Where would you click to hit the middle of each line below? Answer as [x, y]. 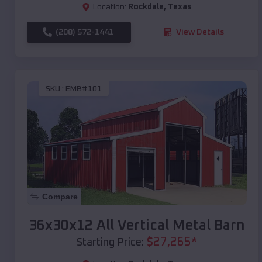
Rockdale [146, 7]
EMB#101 [84, 89]
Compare [60, 196]
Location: [110, 7]
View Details [200, 32]
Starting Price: [110, 242]
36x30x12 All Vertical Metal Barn [137, 225]
